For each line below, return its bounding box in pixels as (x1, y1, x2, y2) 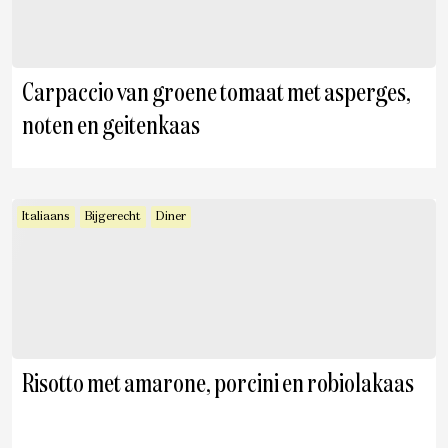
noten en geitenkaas (22, 114, 200, 140)
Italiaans (22, 211, 70, 223)
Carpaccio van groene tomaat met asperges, (22, 81, 411, 107)
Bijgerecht (85, 211, 141, 223)
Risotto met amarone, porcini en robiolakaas (22, 372, 414, 398)
